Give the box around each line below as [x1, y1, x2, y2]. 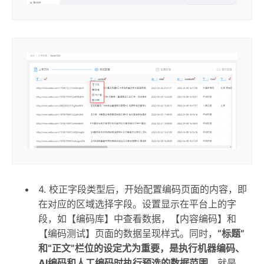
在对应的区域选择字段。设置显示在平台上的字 [38, 197, 236, 210]
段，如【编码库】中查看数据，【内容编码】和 [38, 212, 236, 225]
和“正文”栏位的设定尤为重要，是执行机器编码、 [38, 242, 245, 254]
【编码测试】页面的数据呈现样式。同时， [38, 227, 217, 239]
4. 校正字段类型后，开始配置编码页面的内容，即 [38, 183, 247, 195]
